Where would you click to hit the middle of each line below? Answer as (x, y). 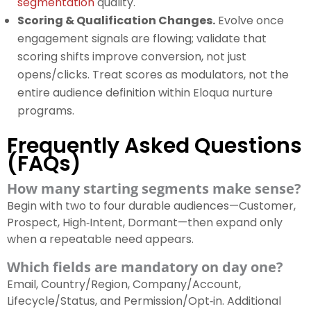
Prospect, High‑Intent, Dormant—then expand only (145, 223)
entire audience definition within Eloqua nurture (145, 93)
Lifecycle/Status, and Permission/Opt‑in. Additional (144, 301)
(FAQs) (44, 164)
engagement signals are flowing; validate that (142, 39)
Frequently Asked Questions (154, 146)
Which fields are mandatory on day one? (145, 267)
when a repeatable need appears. (100, 239)
